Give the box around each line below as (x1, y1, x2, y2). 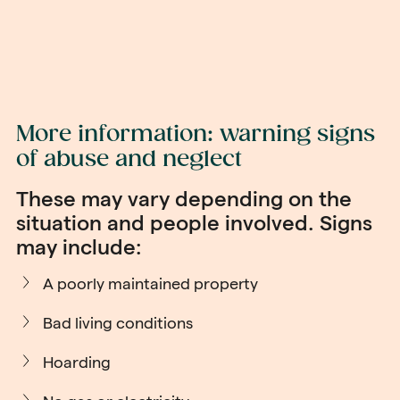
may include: (16, 235, 142, 259)
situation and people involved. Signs (16, 211, 372, 235)
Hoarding (43, 354, 111, 371)
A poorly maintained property (43, 275, 258, 292)
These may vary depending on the (16, 187, 352, 211)
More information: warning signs (16, 121, 375, 147)
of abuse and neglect (16, 146, 242, 172)
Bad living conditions (43, 314, 193, 331)
